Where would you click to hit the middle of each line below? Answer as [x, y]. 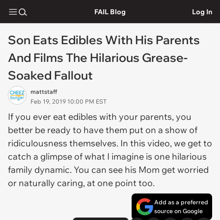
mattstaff [44, 92]
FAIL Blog [110, 12]
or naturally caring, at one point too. [82, 183]
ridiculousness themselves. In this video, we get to [110, 143]
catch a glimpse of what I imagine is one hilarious [107, 156]
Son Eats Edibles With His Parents [104, 40]
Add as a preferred [181, 202]
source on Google [179, 211]
